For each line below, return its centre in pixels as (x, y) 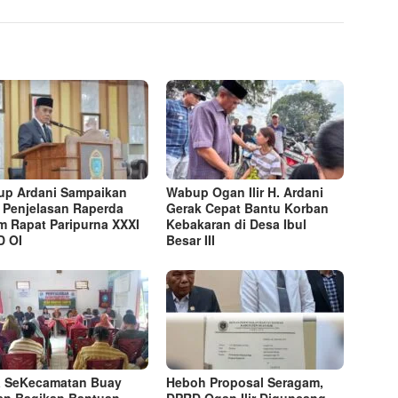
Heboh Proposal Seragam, (245, 382)
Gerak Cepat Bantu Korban (248, 208)
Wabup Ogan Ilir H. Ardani (245, 192)
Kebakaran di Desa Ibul (237, 224)
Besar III (191, 240)
